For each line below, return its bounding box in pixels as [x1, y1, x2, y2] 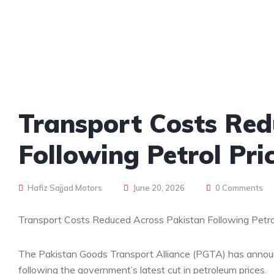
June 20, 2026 [133, 183, 185, 193]
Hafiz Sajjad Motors [26, 183, 102, 193]
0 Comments [215, 183, 263, 193]
